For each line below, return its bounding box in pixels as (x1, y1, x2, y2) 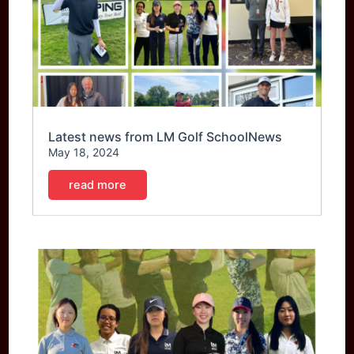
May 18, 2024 (48, 145, 120, 160)
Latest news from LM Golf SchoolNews (48, 129, 283, 145)
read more (69, 178, 127, 193)
